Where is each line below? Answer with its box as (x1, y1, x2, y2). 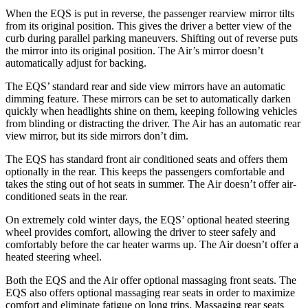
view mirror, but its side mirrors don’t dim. (5, 130, 188, 142)
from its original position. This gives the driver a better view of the (5, 20, 291, 32)
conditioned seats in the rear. (5, 190, 128, 203)
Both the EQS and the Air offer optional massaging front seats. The (5, 274, 296, 287)
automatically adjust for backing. (5, 57, 146, 69)
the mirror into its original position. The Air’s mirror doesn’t (5, 45, 263, 57)
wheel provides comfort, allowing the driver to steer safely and (5, 226, 276, 239)
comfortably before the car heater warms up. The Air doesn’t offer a (5, 239, 298, 251)
